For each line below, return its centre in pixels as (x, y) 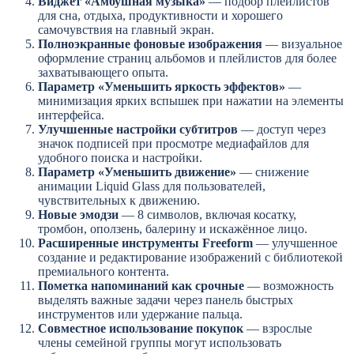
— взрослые (278, 329)
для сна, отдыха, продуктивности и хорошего (160, 16)
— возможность (289, 286)
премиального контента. (104, 272)
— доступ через (282, 130)
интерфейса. (71, 115)
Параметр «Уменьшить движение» (137, 172)
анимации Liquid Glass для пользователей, (152, 186)
